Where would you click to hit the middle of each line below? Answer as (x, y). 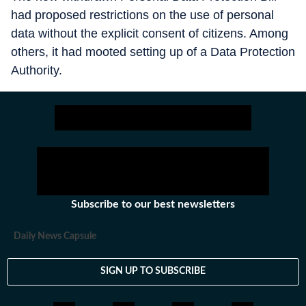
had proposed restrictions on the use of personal (142, 15)
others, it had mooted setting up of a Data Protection (153, 52)
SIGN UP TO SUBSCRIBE (153, 272)
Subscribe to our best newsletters (153, 204)
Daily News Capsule (55, 236)
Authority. (37, 70)
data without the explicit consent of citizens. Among (150, 33)
